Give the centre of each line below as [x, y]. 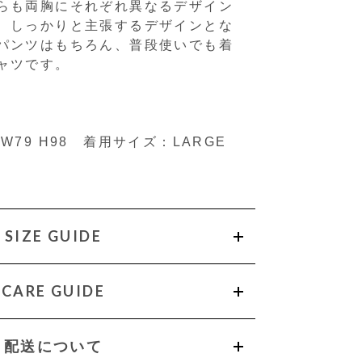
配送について [53, 345]
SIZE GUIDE [53, 236]
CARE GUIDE [53, 290]
